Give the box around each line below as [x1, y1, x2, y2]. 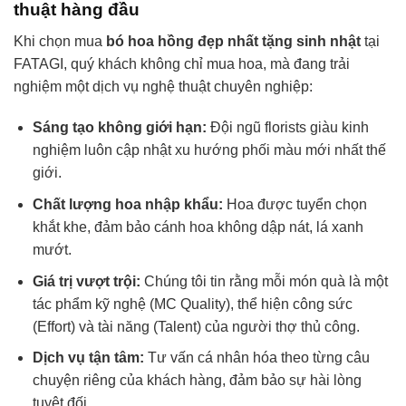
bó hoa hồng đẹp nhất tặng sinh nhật [106, 33, 361, 49]
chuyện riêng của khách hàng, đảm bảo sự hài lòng [32, 372, 362, 389]
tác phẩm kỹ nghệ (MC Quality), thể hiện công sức [32, 295, 353, 312]
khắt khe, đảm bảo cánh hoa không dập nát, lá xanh [32, 218, 363, 235]
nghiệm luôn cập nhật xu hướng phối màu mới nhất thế [32, 142, 386, 159]
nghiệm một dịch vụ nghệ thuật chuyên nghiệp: [14, 78, 313, 94]
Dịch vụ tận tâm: [32, 350, 144, 366]
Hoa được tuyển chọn [222, 196, 367, 212]
